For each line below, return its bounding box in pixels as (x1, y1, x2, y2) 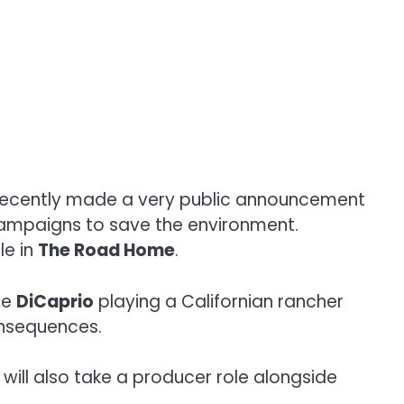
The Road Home (38, 238, 175, 262)
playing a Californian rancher (94, 289, 344, 314)
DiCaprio (16, 289, 94, 314)
